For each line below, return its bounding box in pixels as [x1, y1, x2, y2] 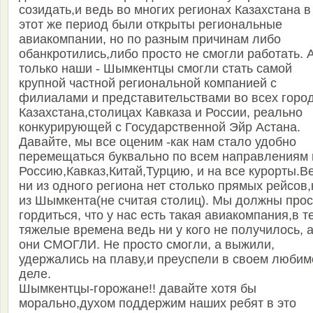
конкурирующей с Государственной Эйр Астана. [19, 120, 300, 135]
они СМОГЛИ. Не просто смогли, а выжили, [19, 238, 275, 252]
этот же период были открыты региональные [19, 17, 282, 32]
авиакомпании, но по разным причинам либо [19, 32, 281, 47]
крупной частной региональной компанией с [19, 76, 277, 91]
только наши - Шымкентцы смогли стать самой [19, 61, 292, 76]
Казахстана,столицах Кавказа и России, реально [19, 105, 303, 120]
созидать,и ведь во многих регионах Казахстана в [19, 3, 311, 17]
